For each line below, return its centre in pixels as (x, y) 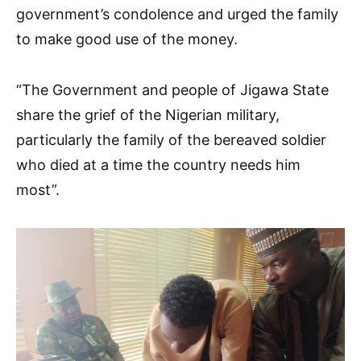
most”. (38, 190)
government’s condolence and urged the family (177, 14)
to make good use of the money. (127, 39)
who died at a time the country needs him (158, 165)
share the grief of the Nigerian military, (148, 115)
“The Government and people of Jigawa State (172, 90)
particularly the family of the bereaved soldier (171, 140)
